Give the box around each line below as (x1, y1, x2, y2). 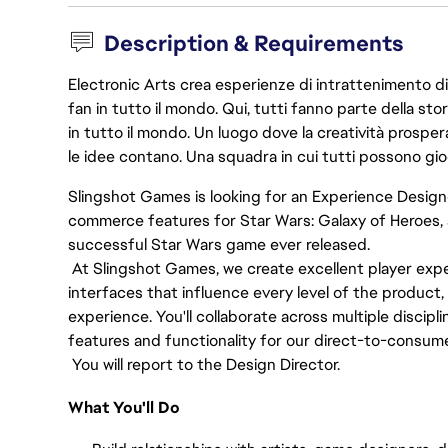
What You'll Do (68, 396, 180, 418)
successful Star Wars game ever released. (68, 234, 370, 255)
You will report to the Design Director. (68, 354, 340, 375)
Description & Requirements (104, 29, 405, 58)
